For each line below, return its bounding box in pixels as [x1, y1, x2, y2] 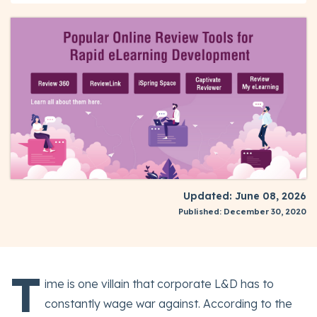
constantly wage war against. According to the [45, 296, 292, 311]
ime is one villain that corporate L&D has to [45, 277, 274, 292]
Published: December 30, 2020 [178, 207, 306, 217]
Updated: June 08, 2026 [183, 190, 306, 203]
